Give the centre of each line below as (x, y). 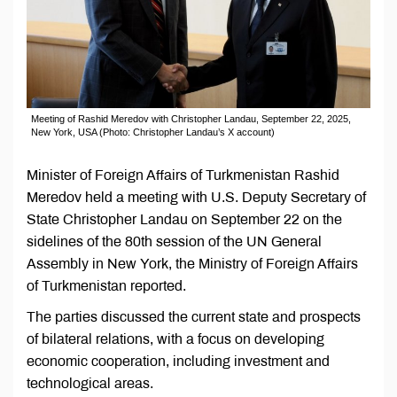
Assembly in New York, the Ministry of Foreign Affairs (192, 264)
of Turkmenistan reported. (106, 286)
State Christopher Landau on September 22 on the (184, 220)
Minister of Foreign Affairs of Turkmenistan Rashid (183, 175)
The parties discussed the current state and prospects (194, 317)
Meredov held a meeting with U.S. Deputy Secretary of (196, 198)
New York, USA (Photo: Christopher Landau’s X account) (153, 132)
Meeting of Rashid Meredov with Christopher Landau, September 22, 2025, (191, 119)
